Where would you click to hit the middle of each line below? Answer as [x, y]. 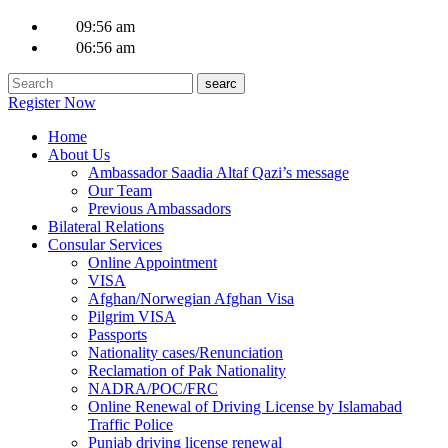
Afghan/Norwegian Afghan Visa [191, 298]
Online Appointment [152, 262]
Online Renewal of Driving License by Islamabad [245, 406]
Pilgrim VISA [132, 316]
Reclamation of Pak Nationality [187, 370]
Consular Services [105, 244]
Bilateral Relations [106, 226]
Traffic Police [130, 424]
